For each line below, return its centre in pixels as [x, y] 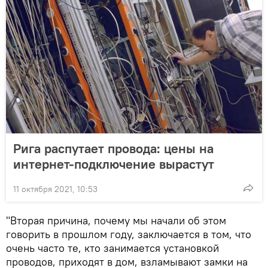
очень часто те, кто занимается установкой [112, 248]
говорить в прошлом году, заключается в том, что [129, 234]
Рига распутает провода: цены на [113, 148]
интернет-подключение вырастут [114, 164]
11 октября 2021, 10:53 [55, 189]
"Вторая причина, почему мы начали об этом [116, 220]
